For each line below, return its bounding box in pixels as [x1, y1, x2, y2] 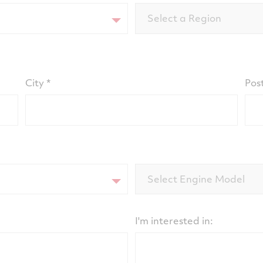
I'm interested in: [134, 214, 213, 228]
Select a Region [147, 11, 221, 25]
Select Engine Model [147, 171, 245, 186]
